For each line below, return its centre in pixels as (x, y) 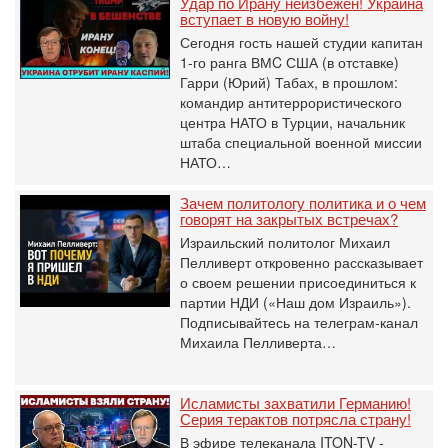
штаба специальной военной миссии (301, 142)
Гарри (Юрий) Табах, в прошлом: (289, 82)
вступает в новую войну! (264, 18)
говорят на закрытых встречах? (289, 218)
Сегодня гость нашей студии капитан (301, 42)
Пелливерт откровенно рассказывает (301, 262)
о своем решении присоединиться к (298, 282)
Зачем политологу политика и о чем (303, 202)
